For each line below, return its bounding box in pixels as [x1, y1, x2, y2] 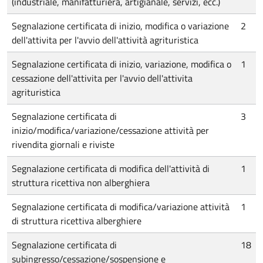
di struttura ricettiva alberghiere [12, 214, 141, 228]
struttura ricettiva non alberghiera [12, 176, 150, 190]
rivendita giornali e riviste [12, 137, 114, 151]
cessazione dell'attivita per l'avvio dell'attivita [12, 71, 193, 85]
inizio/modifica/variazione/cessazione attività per [12, 123, 209, 137]
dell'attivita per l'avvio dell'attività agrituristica [12, 33, 198, 47]
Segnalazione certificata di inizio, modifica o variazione [12, 19, 229, 33]
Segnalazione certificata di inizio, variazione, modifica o [12, 57, 231, 71]
